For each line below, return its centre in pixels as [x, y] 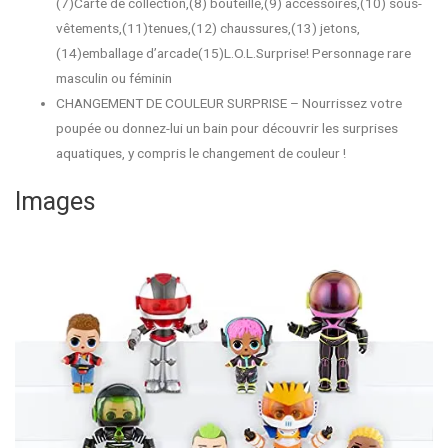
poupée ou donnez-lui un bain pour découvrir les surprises [227, 127]
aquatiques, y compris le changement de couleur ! [201, 152]
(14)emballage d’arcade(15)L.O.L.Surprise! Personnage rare [234, 52]
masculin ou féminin [114, 77]
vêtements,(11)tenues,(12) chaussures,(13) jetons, [208, 27]
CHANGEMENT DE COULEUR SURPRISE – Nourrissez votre [229, 102]
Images [55, 202]
